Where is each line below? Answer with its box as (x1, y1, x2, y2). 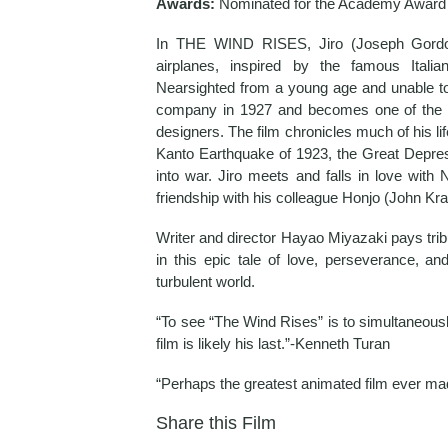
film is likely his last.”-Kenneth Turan (156, 334, 391, 352)
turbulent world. (156, 272, 256, 290)
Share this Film (156, 412, 277, 433)
